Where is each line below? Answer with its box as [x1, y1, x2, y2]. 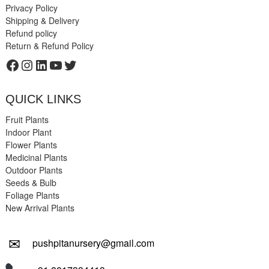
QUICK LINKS [5, 92, 81, 106]
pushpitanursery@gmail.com [32, 236, 154, 250]
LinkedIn [33, 53, 87, 75]
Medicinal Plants [5, 151, 67, 164]
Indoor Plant [5, 126, 52, 139]
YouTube [47, 53, 103, 75]
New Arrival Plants [5, 202, 74, 214]
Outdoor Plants [5, 164, 62, 177]
